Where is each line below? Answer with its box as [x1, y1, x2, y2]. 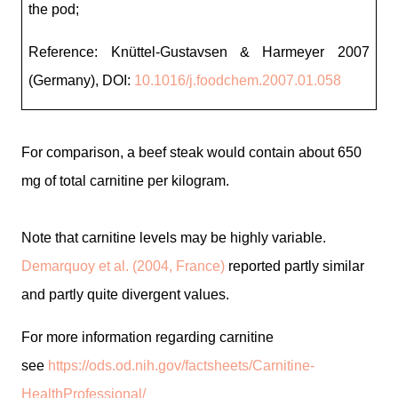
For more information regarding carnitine [21, 330, 274, 345]
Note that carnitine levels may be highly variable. [21, 230, 326, 245]
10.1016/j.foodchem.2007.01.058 [134, 73, 342, 88]
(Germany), [28, 73, 103, 88]
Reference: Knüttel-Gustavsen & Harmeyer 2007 [28, 44, 370, 60]
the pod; [28, 2, 80, 17]
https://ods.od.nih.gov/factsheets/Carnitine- [48, 358, 314, 373]
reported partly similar [225, 259, 364, 274]
